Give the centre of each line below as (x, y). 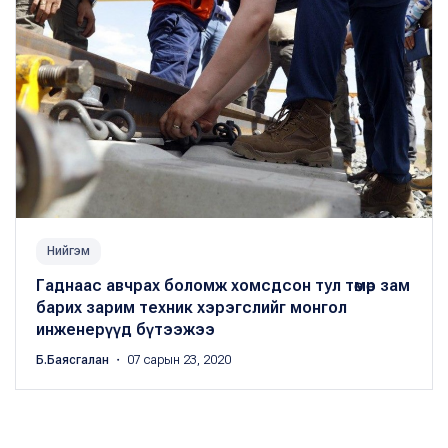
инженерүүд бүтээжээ (125, 329)
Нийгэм (68, 250)
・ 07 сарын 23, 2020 (171, 359)
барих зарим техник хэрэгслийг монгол (191, 307)
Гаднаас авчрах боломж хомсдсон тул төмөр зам (223, 285)
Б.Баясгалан (74, 359)
